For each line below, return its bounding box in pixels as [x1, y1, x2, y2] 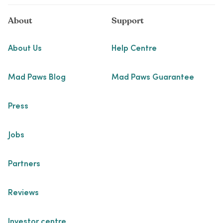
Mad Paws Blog [8, 74, 66, 82]
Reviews [8, 189, 39, 198]
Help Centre [111, 45, 157, 53]
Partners [8, 160, 40, 169]
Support [111, 15, 144, 27]
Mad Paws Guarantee [111, 74, 194, 82]
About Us [8, 45, 42, 53]
